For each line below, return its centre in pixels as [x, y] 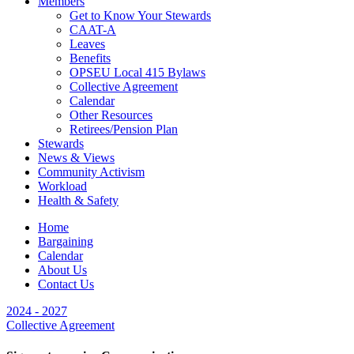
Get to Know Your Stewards [140, 15]
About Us [62, 269]
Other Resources [111, 115]
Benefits [90, 58]
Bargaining [66, 241]
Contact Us [66, 284]
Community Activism [91, 171]
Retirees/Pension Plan [124, 129]
